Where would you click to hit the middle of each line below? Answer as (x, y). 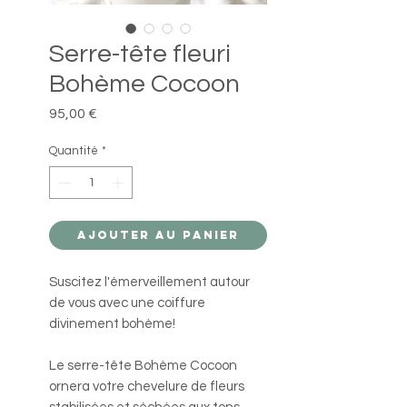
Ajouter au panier (158, 234)
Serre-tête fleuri (140, 55)
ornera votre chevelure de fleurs (147, 386)
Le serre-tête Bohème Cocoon (143, 365)
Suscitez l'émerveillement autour (149, 282)
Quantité (74, 151)
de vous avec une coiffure (127, 303)
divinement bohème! (112, 323)
